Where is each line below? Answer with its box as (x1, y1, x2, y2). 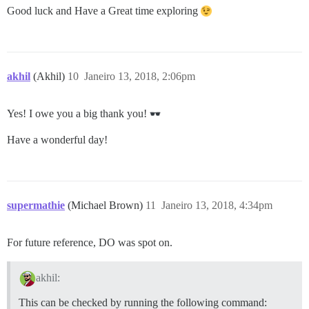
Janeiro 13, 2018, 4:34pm (161, 199, 272, 212)
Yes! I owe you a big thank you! (7, 108, 150, 120)
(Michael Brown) (68, 199, 146, 212)
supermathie (7, 199, 65, 212)
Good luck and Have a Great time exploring (7, 5, 201, 17)
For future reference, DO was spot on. (7, 237, 172, 249)
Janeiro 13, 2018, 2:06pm (84, 70, 195, 83)
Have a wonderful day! (7, 134, 108, 146)
